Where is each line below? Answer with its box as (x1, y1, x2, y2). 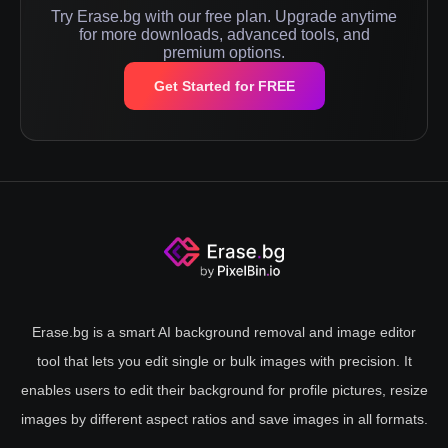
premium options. (163, 44, 285, 62)
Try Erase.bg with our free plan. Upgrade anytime (51, 8, 397, 26)
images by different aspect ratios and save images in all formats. (20, 411, 428, 428)
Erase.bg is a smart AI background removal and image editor (32, 324, 416, 341)
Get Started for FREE (153, 78, 295, 95)
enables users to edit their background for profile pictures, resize (20, 382, 428, 399)
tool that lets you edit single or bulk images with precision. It (36, 353, 412, 370)
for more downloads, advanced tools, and (78, 26, 370, 44)
